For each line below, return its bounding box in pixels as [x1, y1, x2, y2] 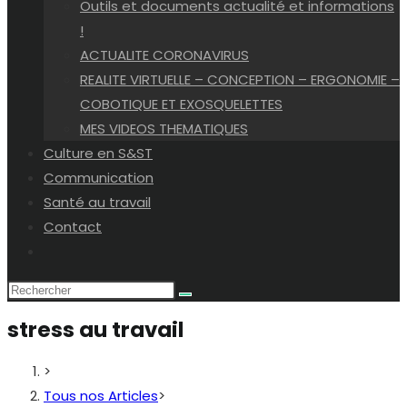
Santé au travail [44, 193, 151, 212]
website [43, 265, 97, 284]
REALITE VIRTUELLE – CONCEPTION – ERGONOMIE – [80, 70, 400, 89]
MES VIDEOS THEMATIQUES [80, 119, 248, 138]
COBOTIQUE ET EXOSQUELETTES [80, 94, 283, 114]
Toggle [43, 241, 90, 260]
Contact [44, 217, 102, 236]
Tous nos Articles [44, 385, 158, 405]
